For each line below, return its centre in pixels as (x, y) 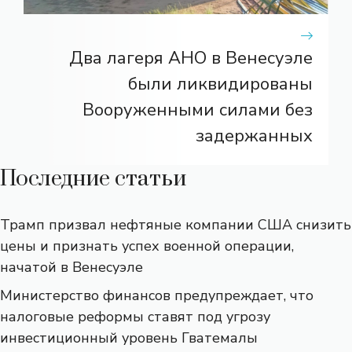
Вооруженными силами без (198, 110)
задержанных (254, 136)
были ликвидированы (220, 84)
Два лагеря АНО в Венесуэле (191, 58)
